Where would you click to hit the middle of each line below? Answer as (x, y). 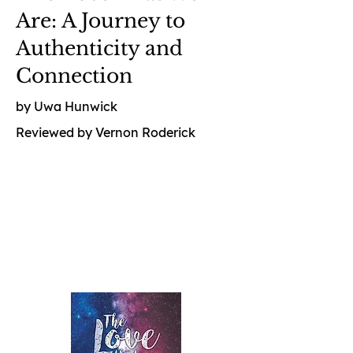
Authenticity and (99, 48)
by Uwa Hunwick (67, 106)
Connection (74, 76)
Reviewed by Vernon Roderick (106, 132)
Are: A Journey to (100, 21)
